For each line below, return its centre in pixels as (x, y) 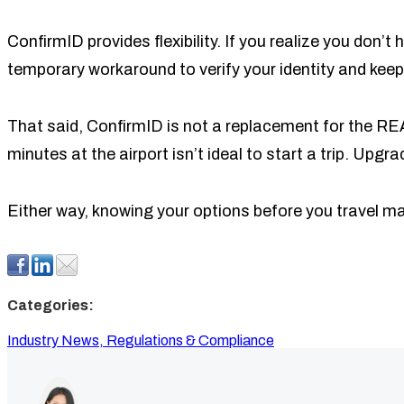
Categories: (50, 305)
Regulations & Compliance (190, 340)
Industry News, (57, 340)
